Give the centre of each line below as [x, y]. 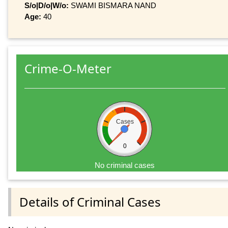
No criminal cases [125, 165]
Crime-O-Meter [68, 69]
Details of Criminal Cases [90, 202]
